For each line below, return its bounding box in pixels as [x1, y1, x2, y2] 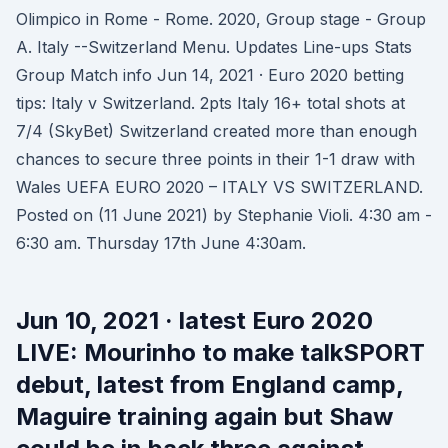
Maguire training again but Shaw [16, 402, 393, 431]
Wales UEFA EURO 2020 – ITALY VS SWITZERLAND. [16, 177, 423, 197]
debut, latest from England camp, [16, 370, 403, 399]
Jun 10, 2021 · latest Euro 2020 [16, 306, 373, 335]
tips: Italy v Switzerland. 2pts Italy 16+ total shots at [16, 93, 405, 113]
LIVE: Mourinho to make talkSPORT [16, 338, 425, 367]
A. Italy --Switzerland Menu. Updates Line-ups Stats [16, 37, 412, 57]
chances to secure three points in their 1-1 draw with [16, 149, 415, 169]
